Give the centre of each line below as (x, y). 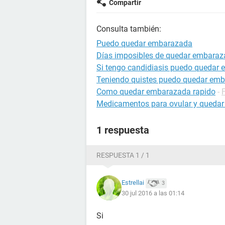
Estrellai (133, 183)
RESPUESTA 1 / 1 (123, 155)
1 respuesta (123, 130)
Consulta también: (129, 29)
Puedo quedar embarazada (144, 43)
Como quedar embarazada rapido (156, 92)
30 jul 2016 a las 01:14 (153, 193)
